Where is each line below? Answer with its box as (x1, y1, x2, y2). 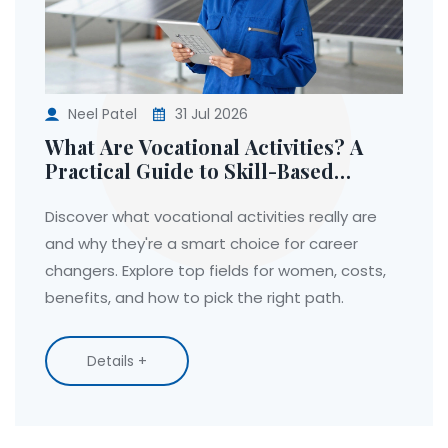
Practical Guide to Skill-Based (45, 156, 334, 184)
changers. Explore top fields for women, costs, (45, 259, 386, 281)
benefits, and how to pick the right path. (45, 286, 344, 308)
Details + (87, 350, 147, 371)
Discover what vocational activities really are (45, 205, 377, 227)
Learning (45, 180, 133, 208)
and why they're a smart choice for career (45, 232, 358, 254)
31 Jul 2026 (171, 103, 248, 124)
